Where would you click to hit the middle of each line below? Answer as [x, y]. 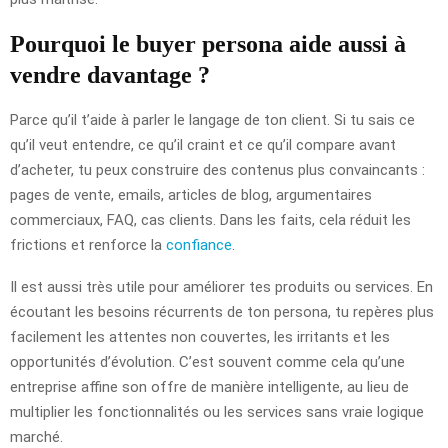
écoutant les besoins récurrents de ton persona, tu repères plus [222, 311]
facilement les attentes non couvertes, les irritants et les [200, 336]
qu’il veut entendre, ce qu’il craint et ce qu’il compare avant [203, 144]
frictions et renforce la [88, 244]
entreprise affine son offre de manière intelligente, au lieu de [209, 386]
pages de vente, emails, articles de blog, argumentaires [191, 194]
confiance [199, 244]
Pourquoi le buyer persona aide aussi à [208, 43]
